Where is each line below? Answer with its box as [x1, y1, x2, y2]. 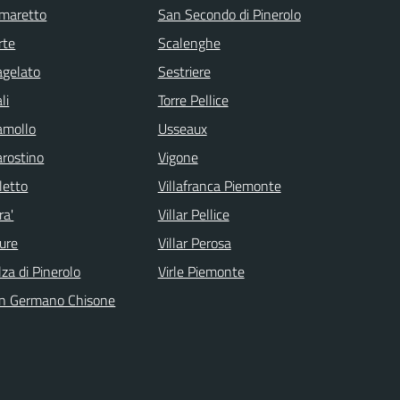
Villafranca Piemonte [157, 174, 281, 196]
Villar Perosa [157, 231, 231, 254]
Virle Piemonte [157, 260, 245, 282]
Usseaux [157, 117, 207, 139]
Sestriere [157, 60, 211, 82]
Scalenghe [157, 31, 221, 54]
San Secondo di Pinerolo [157, 3, 301, 25]
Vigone [157, 146, 198, 168]
